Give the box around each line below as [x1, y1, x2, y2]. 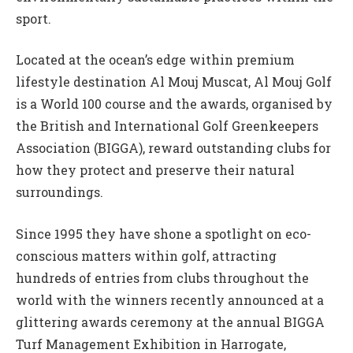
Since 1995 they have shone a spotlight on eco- [16, 225, 311, 242]
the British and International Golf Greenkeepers [16, 117, 318, 135]
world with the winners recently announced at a [16, 291, 324, 308]
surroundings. [16, 184, 103, 201]
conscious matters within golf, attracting [16, 247, 277, 264]
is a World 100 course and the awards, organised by [16, 95, 333, 113]
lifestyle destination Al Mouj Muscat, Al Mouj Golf [16, 73, 332, 91]
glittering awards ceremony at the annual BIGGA [16, 313, 325, 330]
